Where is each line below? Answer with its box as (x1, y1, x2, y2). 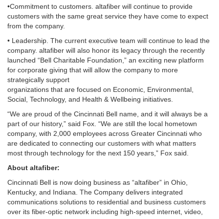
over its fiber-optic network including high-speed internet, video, (7, 207, 203, 216)
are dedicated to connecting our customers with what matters (7, 139, 196, 147)
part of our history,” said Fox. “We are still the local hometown (7, 119, 197, 128)
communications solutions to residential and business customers (7, 197, 206, 206)
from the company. (7, 22, 65, 30)
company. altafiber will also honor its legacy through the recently (7, 46, 205, 54)
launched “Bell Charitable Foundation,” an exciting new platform (7, 56, 204, 64)
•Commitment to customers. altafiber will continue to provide (7, 2, 193, 10)
